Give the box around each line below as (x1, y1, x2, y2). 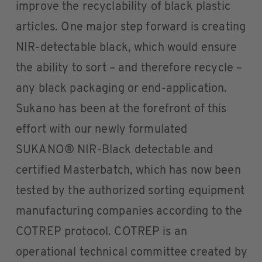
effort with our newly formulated (16, 123, 188, 136)
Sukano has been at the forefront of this (16, 103, 227, 115)
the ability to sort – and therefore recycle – (16, 62, 243, 74)
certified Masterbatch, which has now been (16, 164, 241, 177)
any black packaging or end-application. (16, 82, 227, 95)
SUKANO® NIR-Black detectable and (16, 144, 213, 156)
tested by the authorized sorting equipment (16, 185, 244, 197)
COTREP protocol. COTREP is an (16, 226, 188, 238)
